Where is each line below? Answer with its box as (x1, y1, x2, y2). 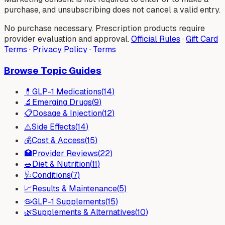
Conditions (32, 169, 71, 180)
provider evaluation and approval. (4, 34, 129, 45)
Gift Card (186, 34, 218, 45)
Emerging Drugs (32, 96, 92, 107)
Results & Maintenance (32, 183, 117, 194)
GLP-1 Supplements (32, 196, 105, 207)
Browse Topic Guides (4, 64, 101, 77)
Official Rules (131, 34, 180, 45)
